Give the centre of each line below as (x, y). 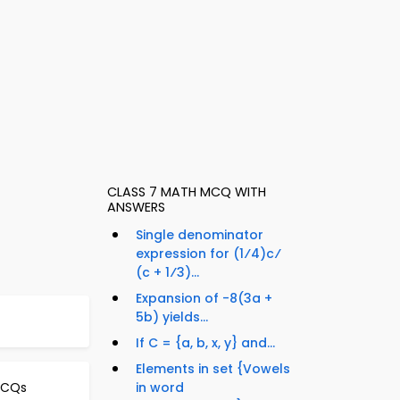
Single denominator (200, 235)
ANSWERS (136, 208)
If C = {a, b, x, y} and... (205, 343)
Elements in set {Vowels (213, 369)
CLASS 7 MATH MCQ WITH (187, 192)
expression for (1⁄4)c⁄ (208, 254)
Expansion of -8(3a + (204, 299)
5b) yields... (172, 317)
